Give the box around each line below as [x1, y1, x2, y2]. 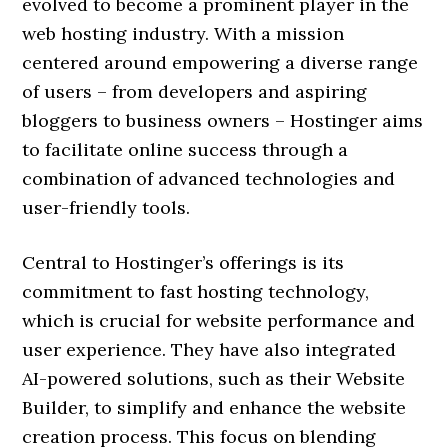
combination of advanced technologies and [22, 167, 396, 190]
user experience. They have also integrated [22, 338, 397, 361]
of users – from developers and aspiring [22, 80, 368, 103]
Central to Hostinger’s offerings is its [22, 251, 345, 274]
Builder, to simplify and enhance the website [22, 396, 407, 419]
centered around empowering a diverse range [22, 51, 419, 74]
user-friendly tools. [22, 196, 191, 219]
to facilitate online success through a [22, 138, 349, 161]
